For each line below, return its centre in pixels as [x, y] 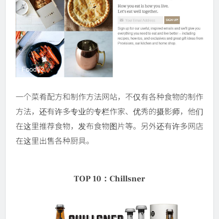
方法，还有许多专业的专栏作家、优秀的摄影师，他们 [109, 111]
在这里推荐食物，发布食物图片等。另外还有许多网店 [109, 125]
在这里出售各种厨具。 [55, 140]
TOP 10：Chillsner [109, 179]
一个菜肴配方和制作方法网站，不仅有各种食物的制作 [109, 96]
